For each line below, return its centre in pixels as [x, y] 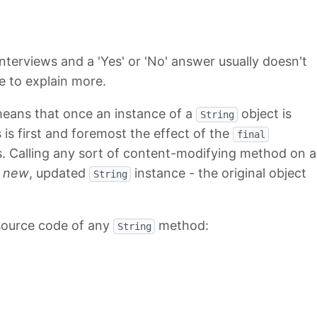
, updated [59, 173]
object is [265, 114]
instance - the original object [219, 173]
